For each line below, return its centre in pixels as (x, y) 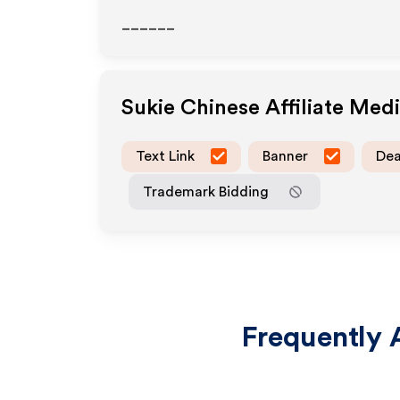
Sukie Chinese (191, 108)
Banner (285, 156)
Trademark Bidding (206, 192)
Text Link (165, 156)
